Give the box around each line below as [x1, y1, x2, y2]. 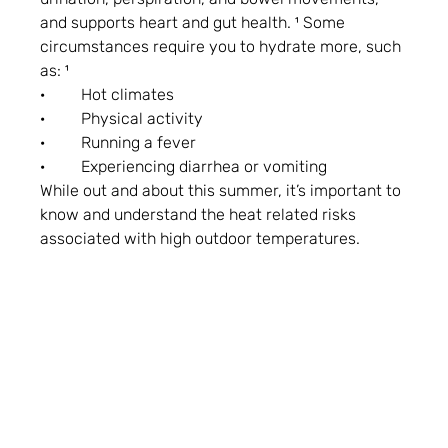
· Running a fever [40, 132, 197, 152]
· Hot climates [40, 84, 175, 104]
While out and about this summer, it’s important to [40, 180, 406, 200]
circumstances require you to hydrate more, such [40, 36, 406, 56]
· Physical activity [40, 108, 204, 128]
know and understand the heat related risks [40, 204, 361, 224]
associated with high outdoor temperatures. [40, 228, 361, 248]
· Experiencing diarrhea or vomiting [40, 156, 328, 176]
